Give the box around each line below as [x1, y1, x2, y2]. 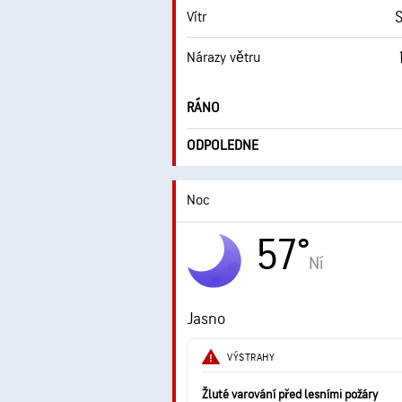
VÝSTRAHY [227, 350, 275, 364]
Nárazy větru [187, 48, 260, 66]
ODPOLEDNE [187, 137, 258, 154]
